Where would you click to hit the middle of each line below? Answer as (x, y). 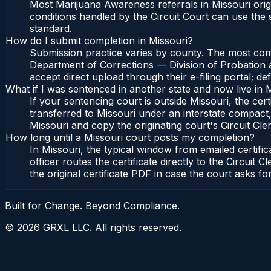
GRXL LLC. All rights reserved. (111, 228)
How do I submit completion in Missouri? (99, 41)
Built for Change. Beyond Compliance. (92, 206)
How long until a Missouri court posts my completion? (130, 138)
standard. (51, 29)
